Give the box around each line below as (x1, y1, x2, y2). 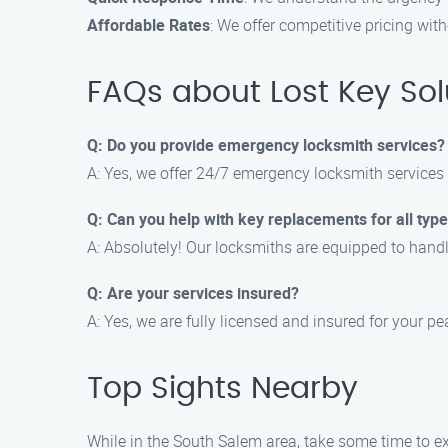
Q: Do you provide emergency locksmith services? (87, 134, 445, 156)
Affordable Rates (87, 14, 210, 36)
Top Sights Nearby (87, 374, 358, 404)
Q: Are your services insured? (87, 282, 299, 304)
